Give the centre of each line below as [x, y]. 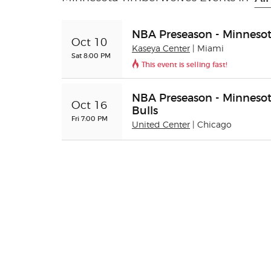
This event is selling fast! [184, 64]
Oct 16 [89, 106]
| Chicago [212, 125]
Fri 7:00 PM [90, 118]
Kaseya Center [161, 49]
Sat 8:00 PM [91, 56]
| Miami [208, 49]
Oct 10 [89, 43]
